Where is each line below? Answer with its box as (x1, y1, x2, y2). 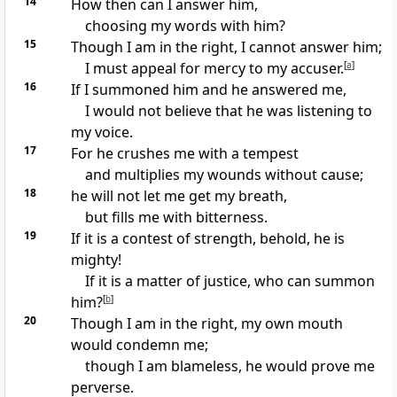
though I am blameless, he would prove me (84, 356, 375, 377)
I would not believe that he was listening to (84, 101, 372, 121)
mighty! (70, 250, 121, 270)
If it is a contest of (70, 229, 194, 249)
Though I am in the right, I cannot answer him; (70, 37, 382, 58)
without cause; (264, 165, 363, 185)
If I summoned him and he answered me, (70, 80, 346, 100)
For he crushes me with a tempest (70, 144, 299, 164)
